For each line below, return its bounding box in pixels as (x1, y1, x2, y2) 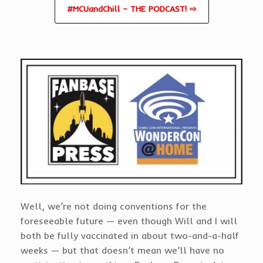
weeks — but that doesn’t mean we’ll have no (21, 244, 224, 257)
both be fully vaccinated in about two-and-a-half (21, 230, 239, 242)
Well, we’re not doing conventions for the (21, 200, 207, 213)
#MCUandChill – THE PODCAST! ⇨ (66, 3, 197, 14)
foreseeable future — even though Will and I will (21, 215, 237, 227)
